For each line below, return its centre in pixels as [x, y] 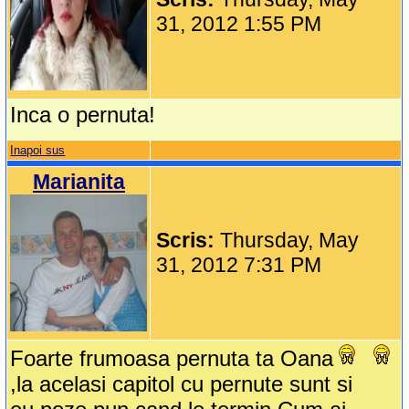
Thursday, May [290, 241]
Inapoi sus [38, 151]
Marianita [79, 182]
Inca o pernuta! [83, 115]
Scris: [189, 241]
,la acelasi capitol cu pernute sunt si [182, 384]
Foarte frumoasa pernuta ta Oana [172, 359]
